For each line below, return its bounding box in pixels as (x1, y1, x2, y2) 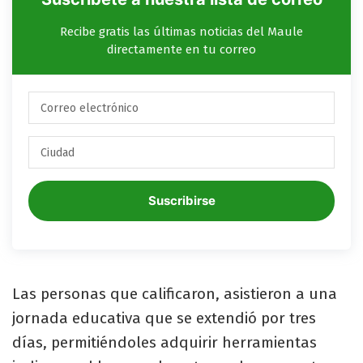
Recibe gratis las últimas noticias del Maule (60, 24, 303, 40)
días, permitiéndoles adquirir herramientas (12, 333, 317, 352)
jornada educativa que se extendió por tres (12, 309, 316, 328)
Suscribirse (147, 193, 216, 209)
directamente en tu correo (107, 42, 256, 58)
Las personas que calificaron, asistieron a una (12, 284, 337, 304)
